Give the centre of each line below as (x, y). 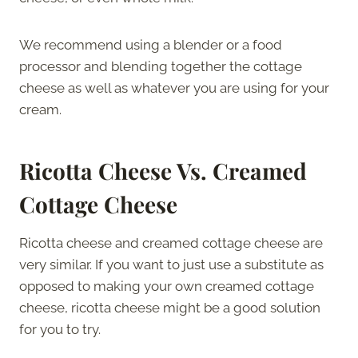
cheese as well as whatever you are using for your (174, 88)
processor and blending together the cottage (161, 66)
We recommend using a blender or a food (151, 44)
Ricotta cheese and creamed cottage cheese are (171, 243)
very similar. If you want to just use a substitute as (171, 264)
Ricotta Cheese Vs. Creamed (163, 170)
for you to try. (62, 329)
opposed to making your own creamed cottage (167, 286)
